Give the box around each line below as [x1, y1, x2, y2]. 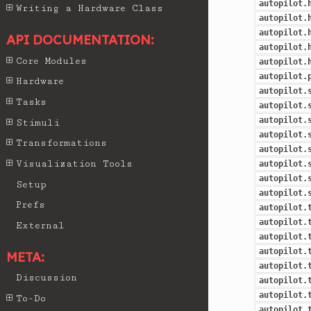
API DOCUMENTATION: [6, 31, 155, 48]
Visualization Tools [16, 158, 133, 169]
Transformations [16, 137, 108, 149]
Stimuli [16, 117, 60, 128]
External [16, 219, 65, 231]
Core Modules [16, 55, 87, 67]
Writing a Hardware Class [16, 3, 164, 15]
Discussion [16, 272, 78, 284]
